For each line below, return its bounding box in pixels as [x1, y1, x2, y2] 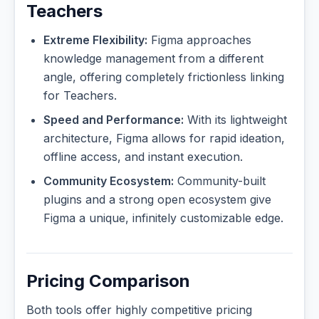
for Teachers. [43, 88, 117, 103]
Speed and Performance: [43, 113, 184, 127]
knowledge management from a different [43, 51, 263, 66]
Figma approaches [147, 33, 251, 48]
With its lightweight [184, 113, 287, 127]
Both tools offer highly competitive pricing [26, 303, 252, 318]
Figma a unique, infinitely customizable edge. [43, 211, 283, 226]
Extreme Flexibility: [43, 33, 147, 48]
